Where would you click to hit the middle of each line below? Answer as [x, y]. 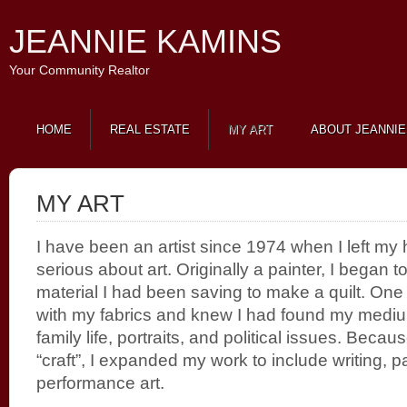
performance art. [100, 382]
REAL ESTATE [150, 129]
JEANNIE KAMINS [145, 41]
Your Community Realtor [79, 70]
